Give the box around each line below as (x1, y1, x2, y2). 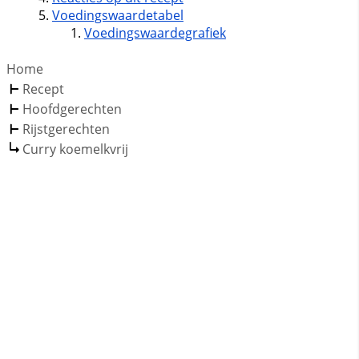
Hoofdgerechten (22, 99, 122, 118)
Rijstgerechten (22, 119, 110, 138)
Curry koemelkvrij (22, 139, 128, 158)
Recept (22, 79, 64, 98)
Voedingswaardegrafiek (83, 23, 226, 42)
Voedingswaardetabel (51, 6, 184, 24)
